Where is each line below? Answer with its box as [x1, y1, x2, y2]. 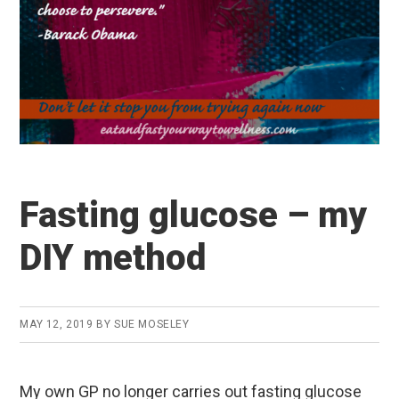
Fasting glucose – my [20, 193, 368, 236]
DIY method [20, 236, 207, 279]
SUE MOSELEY [114, 317, 190, 330]
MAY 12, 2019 [20, 317, 94, 330]
